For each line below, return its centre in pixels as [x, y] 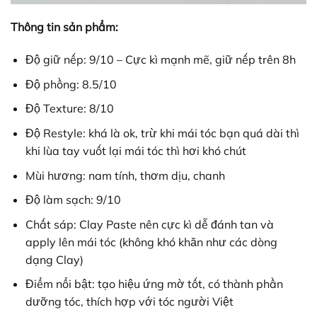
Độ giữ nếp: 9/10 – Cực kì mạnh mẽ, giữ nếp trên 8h [160, 60]
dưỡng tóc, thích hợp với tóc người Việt [129, 302]
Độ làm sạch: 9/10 [73, 200]
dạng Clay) [54, 259]
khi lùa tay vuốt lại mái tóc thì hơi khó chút [136, 150]
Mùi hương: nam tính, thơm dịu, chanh [125, 175]
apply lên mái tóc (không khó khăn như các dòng [151, 242]
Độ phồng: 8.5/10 [71, 84]
